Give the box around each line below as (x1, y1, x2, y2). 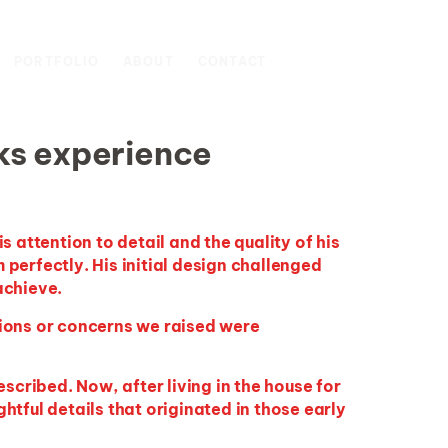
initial (121, 255, 169, 276)
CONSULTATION (304, 61, 412, 77)
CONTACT (197, 53, 267, 69)
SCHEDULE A (313, 46, 403, 62)
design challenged (168, 255, 322, 276)
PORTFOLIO (13, 53, 99, 69)
